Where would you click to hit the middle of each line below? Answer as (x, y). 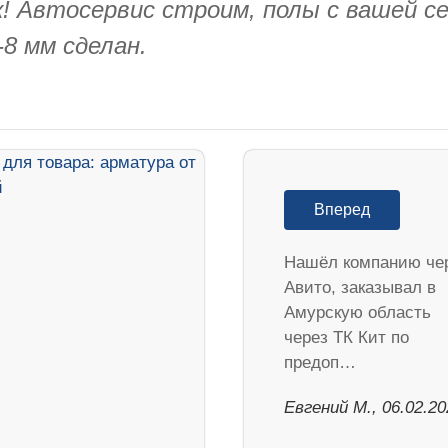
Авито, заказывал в (360, 287)
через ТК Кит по (346, 337)
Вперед (342, 209)
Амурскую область (357, 312)
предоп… (320, 362)
